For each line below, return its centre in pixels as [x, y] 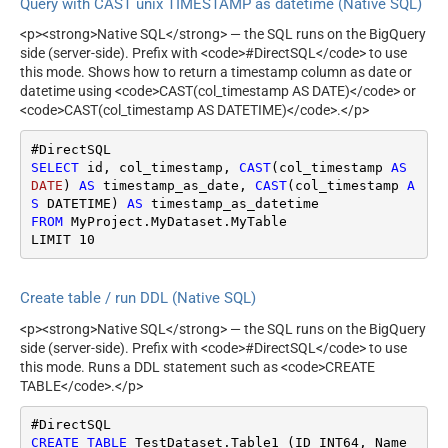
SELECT [54, 167]
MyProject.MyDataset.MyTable [174, 221]
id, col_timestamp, [158, 167]
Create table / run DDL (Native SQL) [138, 298]
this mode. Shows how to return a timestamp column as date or [216, 72]
